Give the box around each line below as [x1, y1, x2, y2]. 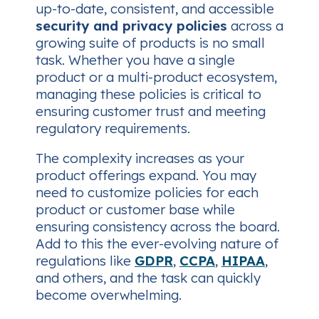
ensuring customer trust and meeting [36, 102, 266, 120]
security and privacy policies [36, 16, 227, 34]
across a [227, 16, 283, 34]
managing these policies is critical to [36, 85, 261, 103]
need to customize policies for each [36, 184, 258, 202]
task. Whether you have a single [36, 51, 235, 68]
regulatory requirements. [36, 119, 190, 137]
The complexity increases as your [36, 150, 244, 167]
